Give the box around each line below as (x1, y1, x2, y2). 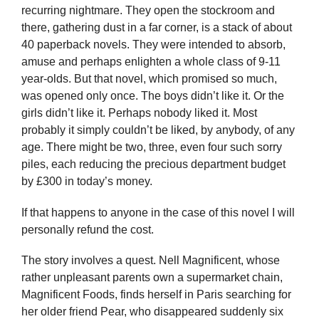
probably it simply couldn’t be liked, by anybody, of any (21, 124, 295, 137)
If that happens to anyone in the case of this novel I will (21, 206, 295, 219)
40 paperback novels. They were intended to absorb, (21, 38, 286, 51)
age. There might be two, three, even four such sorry (21, 141, 282, 154)
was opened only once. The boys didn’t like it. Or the (21, 90, 284, 103)
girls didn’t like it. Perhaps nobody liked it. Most (21, 107, 257, 120)
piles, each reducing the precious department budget (21, 158, 286, 171)
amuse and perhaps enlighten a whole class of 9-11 (21, 56, 281, 68)
